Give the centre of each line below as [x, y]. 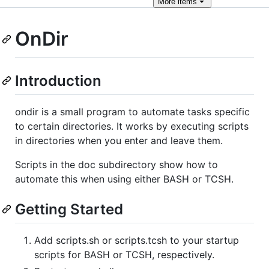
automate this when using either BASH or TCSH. [124, 179]
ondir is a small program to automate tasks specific [132, 111]
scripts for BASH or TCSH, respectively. [124, 254]
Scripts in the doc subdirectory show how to [116, 164]
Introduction [58, 80]
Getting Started [69, 209]
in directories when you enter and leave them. [119, 140]
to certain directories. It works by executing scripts [132, 126]
